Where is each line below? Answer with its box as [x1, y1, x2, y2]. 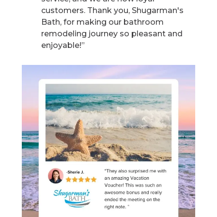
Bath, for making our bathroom [41, 17, 164, 27]
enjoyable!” [41, 41, 85, 50]
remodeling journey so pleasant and [41, 29, 183, 39]
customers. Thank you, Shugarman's [41, 6, 184, 15]
